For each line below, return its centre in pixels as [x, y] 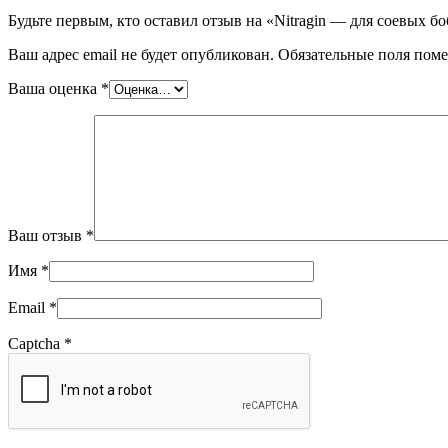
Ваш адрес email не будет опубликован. [141, 55]
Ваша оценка [54, 89]
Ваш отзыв [47, 236]
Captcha [36, 344]
